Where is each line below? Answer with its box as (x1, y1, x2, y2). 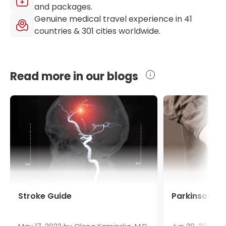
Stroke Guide (18, 190, 72, 202)
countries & (34, 25, 82, 37)
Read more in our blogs (10, 69, 138, 84)
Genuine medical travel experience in (34, 13, 182, 25)
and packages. (34, 1, 92, 13)
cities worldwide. (96, 25, 160, 37)
